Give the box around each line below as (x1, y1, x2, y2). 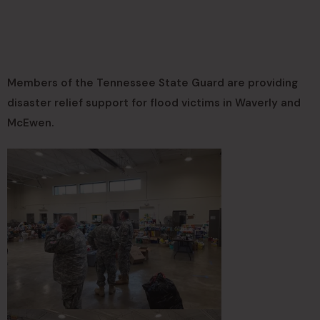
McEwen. (7, 116, 54, 130)
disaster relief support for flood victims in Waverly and (7, 96, 301, 110)
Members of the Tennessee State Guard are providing (7, 76, 298, 90)
